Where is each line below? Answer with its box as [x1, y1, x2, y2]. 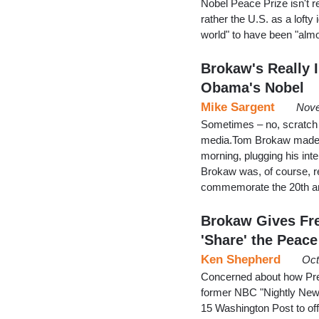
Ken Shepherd [201, 252, 281, 266]
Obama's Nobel [201, 79, 304, 95]
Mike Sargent [201, 100, 275, 114]
